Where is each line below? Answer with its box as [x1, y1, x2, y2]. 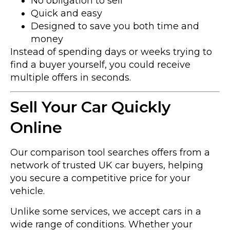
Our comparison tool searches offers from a [10, 147, 210, 159]
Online [10, 118, 62, 138]
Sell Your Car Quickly [10, 98, 170, 117]
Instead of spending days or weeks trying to [10, 46, 212, 57]
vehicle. [10, 185, 45, 197]
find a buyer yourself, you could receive [10, 59, 190, 70]
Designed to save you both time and [31, 20, 199, 32]
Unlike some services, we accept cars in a [10, 205, 201, 217]
